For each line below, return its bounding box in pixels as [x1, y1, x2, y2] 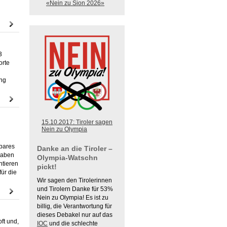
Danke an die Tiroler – [37, 144, 112, 153]
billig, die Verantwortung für [37, 203, 112, 210]
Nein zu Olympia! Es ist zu [37, 194, 108, 201]
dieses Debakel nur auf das [37, 211, 112, 218]
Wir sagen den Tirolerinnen [37, 177, 112, 184]
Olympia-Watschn [37, 154, 98, 162]
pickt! [37, 163, 57, 171]
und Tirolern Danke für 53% [37, 185, 113, 193]
